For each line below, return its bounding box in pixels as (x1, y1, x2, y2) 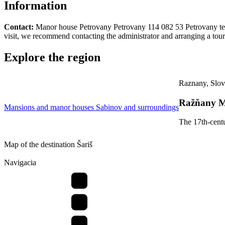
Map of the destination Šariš (4, 140, 92, 149)
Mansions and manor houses (4, 102, 96, 111)
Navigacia (4, 158, 36, 167)
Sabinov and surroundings (96, 102, 179, 111)
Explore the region (4, 50, 100, 64)
